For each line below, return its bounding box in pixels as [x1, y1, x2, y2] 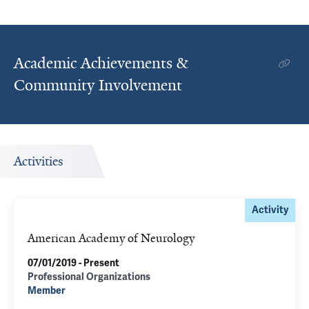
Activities [14, 153, 63, 170]
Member [28, 285, 66, 297]
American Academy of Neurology [28, 230, 195, 246]
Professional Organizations [28, 271, 150, 283]
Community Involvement [14, 75, 182, 95]
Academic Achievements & [14, 53, 188, 73]
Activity [252, 204, 288, 216]
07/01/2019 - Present [28, 257, 119, 269]
